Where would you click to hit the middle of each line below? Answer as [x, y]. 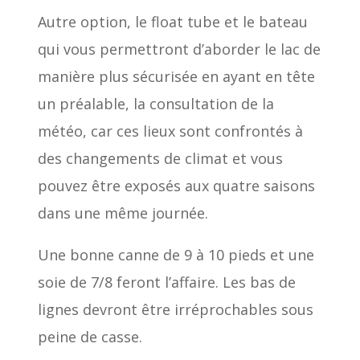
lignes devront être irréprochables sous [175, 309]
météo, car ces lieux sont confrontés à [170, 131]
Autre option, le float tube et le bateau [172, 21]
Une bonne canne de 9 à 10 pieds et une [176, 254]
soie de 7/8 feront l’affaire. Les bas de [166, 282]
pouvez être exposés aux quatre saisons [176, 185]
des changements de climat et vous [160, 158]
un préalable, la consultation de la [155, 103]
